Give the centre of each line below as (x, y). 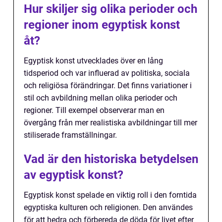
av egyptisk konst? (74, 175)
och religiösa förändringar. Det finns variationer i (108, 85)
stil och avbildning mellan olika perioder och (101, 98)
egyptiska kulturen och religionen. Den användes (108, 207)
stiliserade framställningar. (70, 135)
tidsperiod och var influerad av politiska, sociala (107, 73)
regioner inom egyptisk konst (102, 25)
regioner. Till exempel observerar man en (94, 110)
